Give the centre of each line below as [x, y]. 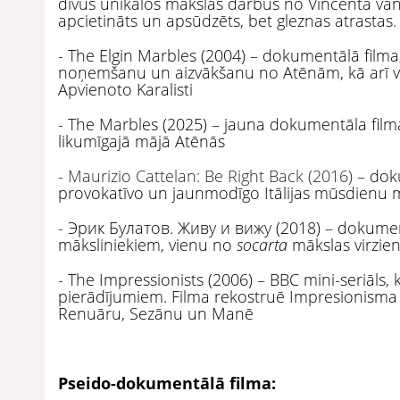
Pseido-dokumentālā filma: [167, 383]
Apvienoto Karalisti [125, 89]
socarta [264, 244]
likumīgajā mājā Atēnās [144, 141]
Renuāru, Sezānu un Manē [158, 313]
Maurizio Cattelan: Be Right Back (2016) [210, 175]
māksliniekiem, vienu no [147, 244]
